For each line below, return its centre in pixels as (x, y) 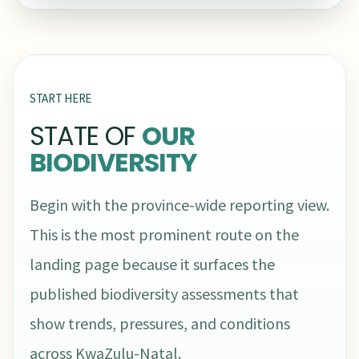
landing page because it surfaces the (152, 264)
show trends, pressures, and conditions (160, 324)
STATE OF (86, 136)
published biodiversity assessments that (164, 294)
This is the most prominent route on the (164, 235)
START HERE (61, 99)
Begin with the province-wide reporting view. (179, 205)
